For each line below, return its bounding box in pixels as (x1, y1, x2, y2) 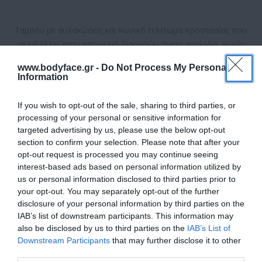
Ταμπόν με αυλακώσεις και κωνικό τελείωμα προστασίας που (15, 25, 247, 36)
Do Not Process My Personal (101, 62, 229, 73)
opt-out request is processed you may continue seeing (18, 149, 218, 159)
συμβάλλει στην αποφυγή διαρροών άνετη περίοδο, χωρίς (18, 39, 244, 50)
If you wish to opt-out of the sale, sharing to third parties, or (18, 100, 236, 110)
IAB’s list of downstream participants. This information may (18, 211, 233, 220)
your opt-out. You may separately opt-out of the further (18, 186, 219, 196)
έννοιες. (116, 53, 146, 64)
